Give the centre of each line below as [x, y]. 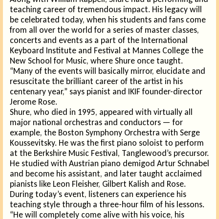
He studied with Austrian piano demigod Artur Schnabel [109, 163]
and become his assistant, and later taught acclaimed [106, 174]
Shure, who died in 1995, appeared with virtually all [101, 112]
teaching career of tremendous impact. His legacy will [106, 9]
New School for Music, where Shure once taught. [96, 61]
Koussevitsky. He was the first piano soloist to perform [107, 143]
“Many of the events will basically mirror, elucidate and [108, 71]
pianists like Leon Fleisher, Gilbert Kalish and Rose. [98, 184]
